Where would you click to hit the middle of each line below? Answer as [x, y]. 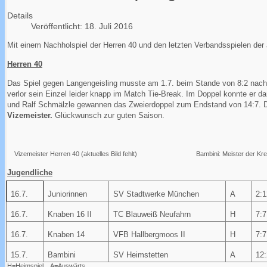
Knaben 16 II [69, 215]
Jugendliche [30, 173]
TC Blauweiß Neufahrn [152, 215]
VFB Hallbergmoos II [149, 235]
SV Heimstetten [140, 255]
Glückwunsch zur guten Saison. [110, 116]
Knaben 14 [66, 235]
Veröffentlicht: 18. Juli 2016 [82, 27]
